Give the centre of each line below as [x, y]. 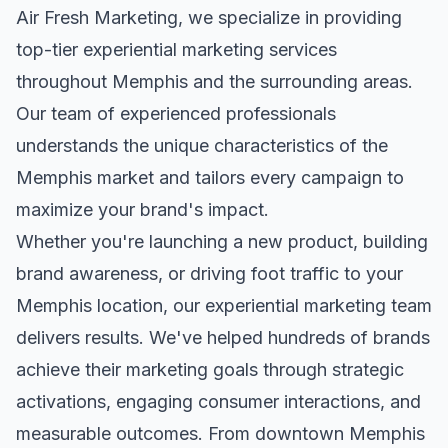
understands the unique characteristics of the [202, 145]
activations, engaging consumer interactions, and [218, 401]
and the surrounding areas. [300, 81]
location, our [148, 305]
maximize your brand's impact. [142, 209]
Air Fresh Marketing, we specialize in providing [209, 17]
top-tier [49, 49]
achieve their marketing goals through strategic [210, 369]
